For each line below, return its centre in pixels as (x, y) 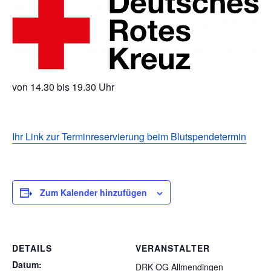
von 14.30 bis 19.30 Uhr (63, 87)
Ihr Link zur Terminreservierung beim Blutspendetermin (129, 137)
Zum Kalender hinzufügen (93, 193)
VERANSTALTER (173, 248)
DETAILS (32, 248)
